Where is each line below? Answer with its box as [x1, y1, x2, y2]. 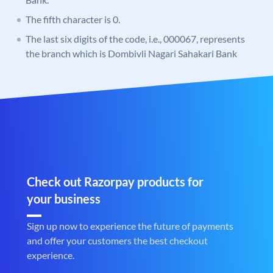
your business [27, 191, 101, 207]
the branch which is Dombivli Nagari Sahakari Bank [26, 48, 237, 60]
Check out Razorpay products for [27, 174, 204, 190]
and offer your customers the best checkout [27, 235, 208, 247]
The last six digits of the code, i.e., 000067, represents [26, 33, 245, 45]
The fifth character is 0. [26, 13, 120, 26]
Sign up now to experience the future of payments [27, 220, 233, 232]
